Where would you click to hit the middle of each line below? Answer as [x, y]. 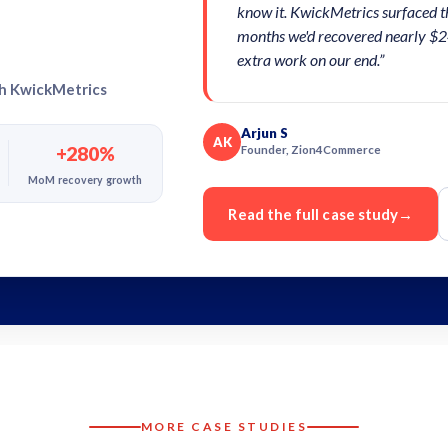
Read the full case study [313, 214]
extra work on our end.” [311, 59]
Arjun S [265, 133]
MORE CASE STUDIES [224, 426]
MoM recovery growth [85, 179]
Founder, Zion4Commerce [311, 149]
